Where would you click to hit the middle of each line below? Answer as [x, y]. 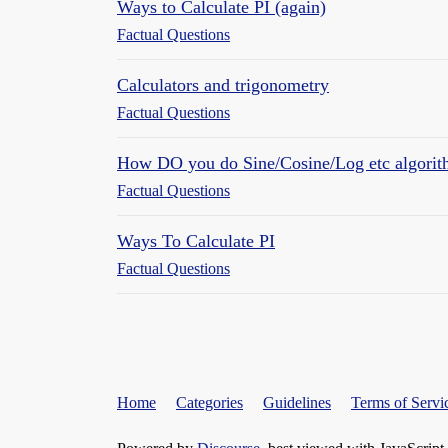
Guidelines [297, 402]
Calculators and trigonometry [223, 85]
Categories [209, 402]
